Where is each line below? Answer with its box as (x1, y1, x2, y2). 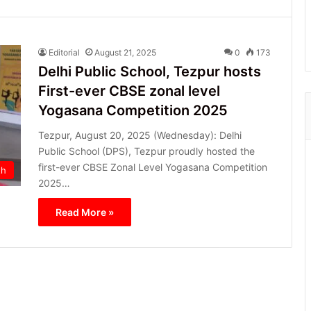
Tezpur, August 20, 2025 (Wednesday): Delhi (38, 128, 242, 141)
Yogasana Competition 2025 (38, 101, 228, 119)
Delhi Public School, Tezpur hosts (38, 62, 261, 80)
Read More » (56, 205, 114, 218)
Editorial (49, 47, 80, 58)
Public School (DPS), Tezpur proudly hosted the (38, 144, 255, 157)
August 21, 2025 (94, 47, 156, 58)
